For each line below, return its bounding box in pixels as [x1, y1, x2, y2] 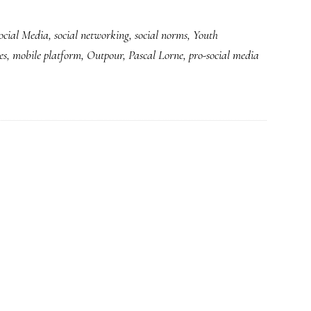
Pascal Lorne [128, 47, 183, 62]
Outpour [87, 47, 123, 62]
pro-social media [189, 47, 259, 62]
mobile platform [12, 47, 81, 62]
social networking [54, 27, 129, 42]
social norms [135, 27, 187, 42]
